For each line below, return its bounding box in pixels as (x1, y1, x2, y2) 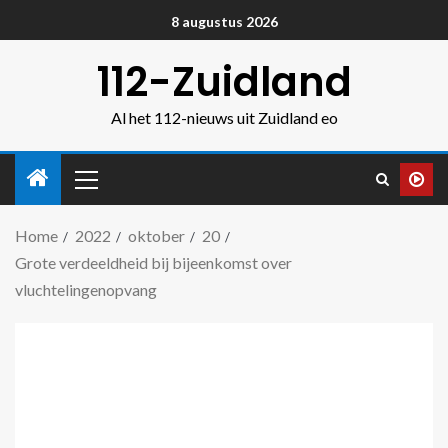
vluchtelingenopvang (15, 280, 157, 299)
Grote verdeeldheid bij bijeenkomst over (15, 253, 292, 272)
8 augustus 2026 (170, 13, 278, 31)
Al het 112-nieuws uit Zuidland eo (110, 108, 338, 127)
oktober (128, 226, 185, 245)
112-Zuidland (96, 54, 352, 110)
